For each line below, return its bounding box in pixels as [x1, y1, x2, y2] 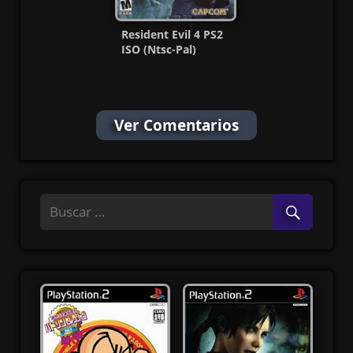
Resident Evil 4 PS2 [121, 27, 223, 43]
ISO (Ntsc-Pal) [121, 42, 196, 58]
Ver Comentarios [114, 115, 239, 136]
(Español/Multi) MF [121, 57, 225, 72]
